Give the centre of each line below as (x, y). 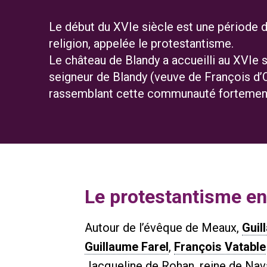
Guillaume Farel (127, 247)
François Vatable (220, 247)
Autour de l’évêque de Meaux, (163, 228)
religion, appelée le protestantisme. (141, 44)
